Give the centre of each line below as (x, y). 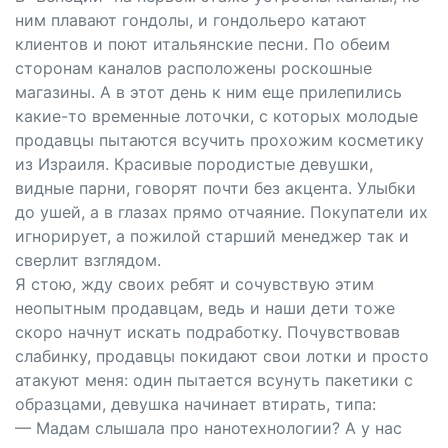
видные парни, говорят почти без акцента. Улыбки (215, 188)
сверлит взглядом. (88, 260)
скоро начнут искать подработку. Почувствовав (207, 332)
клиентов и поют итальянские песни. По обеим (202, 44)
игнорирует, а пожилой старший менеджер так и (212, 236)
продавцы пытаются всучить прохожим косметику (219, 140)
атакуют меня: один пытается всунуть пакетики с (214, 380)
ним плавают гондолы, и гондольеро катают (191, 20)
